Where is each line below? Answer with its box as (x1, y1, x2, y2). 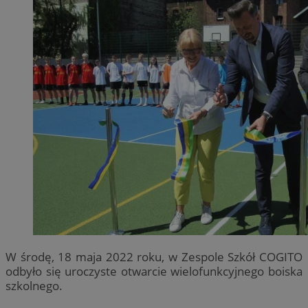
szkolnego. (5, 278, 63, 294)
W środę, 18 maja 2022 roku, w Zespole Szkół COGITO (5, 249, 302, 265)
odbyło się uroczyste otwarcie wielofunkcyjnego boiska (5, 263, 302, 280)
